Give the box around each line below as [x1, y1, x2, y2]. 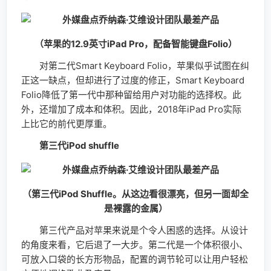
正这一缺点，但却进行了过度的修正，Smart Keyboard [21, 74, 244, 86]
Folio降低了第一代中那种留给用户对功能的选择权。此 [21, 88, 241, 100]
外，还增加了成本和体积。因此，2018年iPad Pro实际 [21, 103, 241, 115]
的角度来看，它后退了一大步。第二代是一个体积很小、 [21, 238, 248, 250]
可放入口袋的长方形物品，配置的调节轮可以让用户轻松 [21, 253, 248, 265]
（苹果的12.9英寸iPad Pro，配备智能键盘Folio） [34, 38, 237, 50]
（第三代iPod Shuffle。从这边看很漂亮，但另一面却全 [22, 188, 249, 200]
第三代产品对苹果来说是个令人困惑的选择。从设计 [21, 224, 248, 236]
